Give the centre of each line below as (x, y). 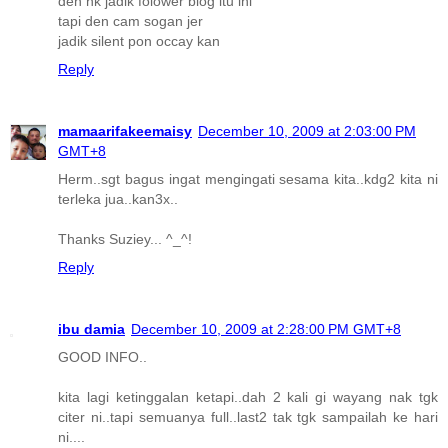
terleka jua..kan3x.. (118, 199)
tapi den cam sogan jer (130, 21)
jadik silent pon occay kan (139, 41)
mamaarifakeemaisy (125, 131)
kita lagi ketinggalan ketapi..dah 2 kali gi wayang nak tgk (248, 397)
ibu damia (91, 329)
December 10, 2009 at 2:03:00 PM (307, 131)
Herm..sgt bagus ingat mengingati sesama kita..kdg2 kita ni (248, 179)
